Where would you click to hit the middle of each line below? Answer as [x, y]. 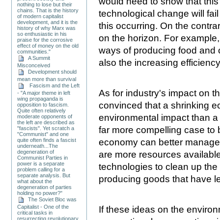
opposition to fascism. [43, 104]
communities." [34, 51]
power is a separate [41, 163]
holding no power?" [40, 193]
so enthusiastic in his [42, 34]
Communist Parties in [43, 157]
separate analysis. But [44, 175]
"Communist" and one [43, 134]
